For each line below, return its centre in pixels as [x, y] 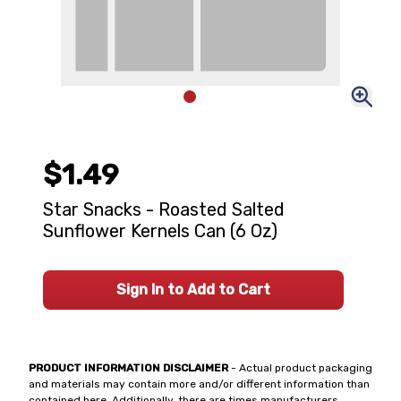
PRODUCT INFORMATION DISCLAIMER [128, 368]
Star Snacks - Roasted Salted [164, 209]
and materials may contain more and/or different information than [199, 384]
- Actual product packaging [300, 368]
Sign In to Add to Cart [193, 290]
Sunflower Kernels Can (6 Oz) [160, 231]
